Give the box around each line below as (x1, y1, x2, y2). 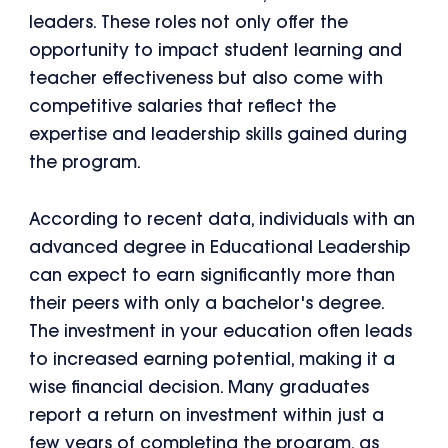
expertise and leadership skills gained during (29, 126, 408, 144)
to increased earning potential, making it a (29, 352, 396, 370)
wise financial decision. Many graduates (29, 380, 370, 398)
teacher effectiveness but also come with (29, 70, 384, 88)
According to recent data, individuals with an (29, 212, 416, 230)
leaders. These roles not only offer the (29, 14, 349, 32)
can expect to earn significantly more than (29, 268, 396, 286)
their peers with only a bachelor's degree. (29, 296, 385, 314)
